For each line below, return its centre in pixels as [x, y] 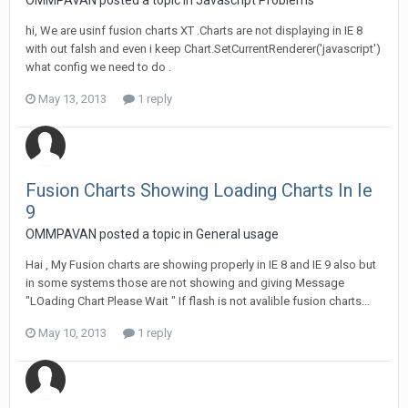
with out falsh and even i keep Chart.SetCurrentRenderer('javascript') [203, 49]
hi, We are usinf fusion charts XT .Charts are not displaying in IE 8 [194, 31]
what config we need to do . [98, 67]
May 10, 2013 [72, 333]
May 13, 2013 [72, 99]
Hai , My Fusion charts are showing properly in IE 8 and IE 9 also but [201, 265]
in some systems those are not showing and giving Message [185, 283]
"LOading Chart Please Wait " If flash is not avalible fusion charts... [198, 301]
